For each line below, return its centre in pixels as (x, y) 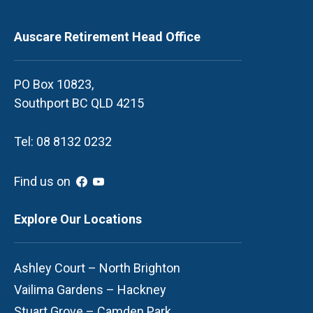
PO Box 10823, (54, 84)
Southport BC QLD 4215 (79, 103)
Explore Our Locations (78, 219)
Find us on (42, 182)
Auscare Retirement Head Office (107, 36)
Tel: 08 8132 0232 (63, 141)
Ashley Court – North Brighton (97, 268)
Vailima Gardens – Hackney (90, 289)
